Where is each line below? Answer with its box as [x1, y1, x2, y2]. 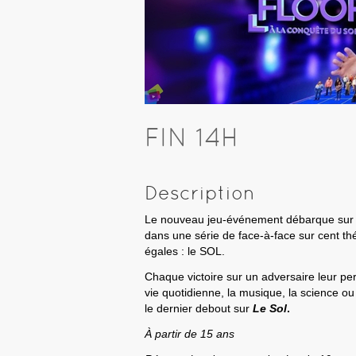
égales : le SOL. [145, 244, 228, 257]
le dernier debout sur [145, 301, 253, 315]
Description [145, 181, 255, 203]
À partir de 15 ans [145, 327, 238, 340]
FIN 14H [145, 122, 239, 152]
